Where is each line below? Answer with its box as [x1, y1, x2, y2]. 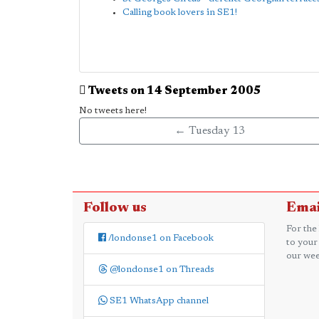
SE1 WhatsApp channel [108, 296, 209, 305]
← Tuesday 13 [174, 125, 245, 137]
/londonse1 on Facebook [106, 234, 214, 243]
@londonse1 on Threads [108, 265, 214, 274]
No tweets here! [79, 106, 147, 115]
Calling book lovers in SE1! [122, 8, 237, 17]
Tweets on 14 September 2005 [86, 85, 261, 97]
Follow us [83, 201, 147, 215]
